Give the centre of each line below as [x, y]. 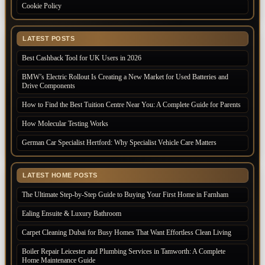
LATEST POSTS [49, 39]
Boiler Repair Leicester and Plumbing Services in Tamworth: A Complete [124, 252]
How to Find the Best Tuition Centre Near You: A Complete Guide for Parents [131, 105]
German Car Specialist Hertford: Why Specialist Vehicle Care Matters [119, 143]
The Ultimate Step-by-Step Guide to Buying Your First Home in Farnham [125, 195]
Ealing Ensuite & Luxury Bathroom [72, 214]
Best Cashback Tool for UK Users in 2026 [82, 58]
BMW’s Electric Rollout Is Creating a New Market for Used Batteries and [125, 77]
